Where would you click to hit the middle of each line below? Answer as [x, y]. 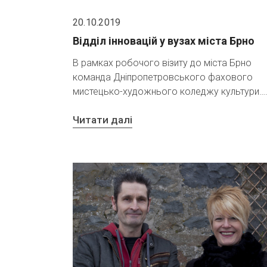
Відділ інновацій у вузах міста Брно [164, 41]
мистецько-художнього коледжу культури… [169, 92]
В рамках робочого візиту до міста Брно [162, 63]
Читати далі [103, 119]
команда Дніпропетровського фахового [163, 77]
